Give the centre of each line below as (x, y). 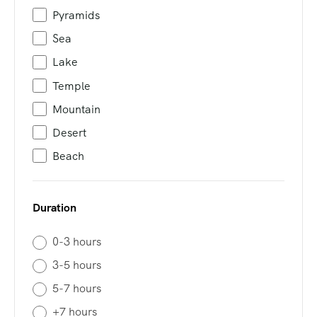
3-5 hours (77, 265)
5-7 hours (77, 288)
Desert (69, 132)
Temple (71, 86)
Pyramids (76, 16)
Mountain (76, 109)
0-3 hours (77, 241)
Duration (54, 207)
